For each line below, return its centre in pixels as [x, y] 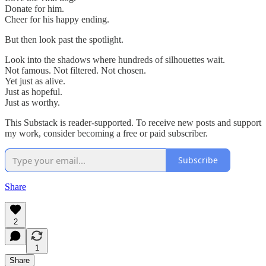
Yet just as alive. [35, 81]
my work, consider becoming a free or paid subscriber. [106, 133]
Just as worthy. [32, 102]
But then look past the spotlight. [64, 39]
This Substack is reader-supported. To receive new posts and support [133, 122]
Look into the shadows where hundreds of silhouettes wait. [115, 59]
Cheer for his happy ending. [57, 19]
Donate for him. [34, 8]
